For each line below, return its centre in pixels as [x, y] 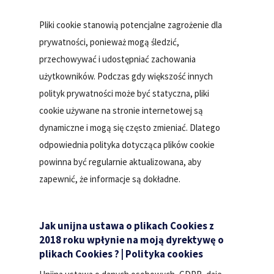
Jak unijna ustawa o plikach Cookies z [127, 226]
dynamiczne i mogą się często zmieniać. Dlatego [130, 128]
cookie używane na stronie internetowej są [121, 111]
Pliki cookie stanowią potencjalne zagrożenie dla [131, 25]
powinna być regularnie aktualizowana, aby [120, 162]
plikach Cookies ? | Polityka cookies [121, 254]
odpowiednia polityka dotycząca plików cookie [127, 145]
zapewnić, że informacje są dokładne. [110, 179]
